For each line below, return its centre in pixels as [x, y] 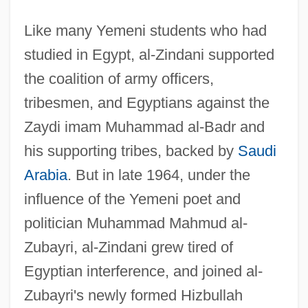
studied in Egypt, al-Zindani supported [149, 54]
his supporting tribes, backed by [131, 151]
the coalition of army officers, [119, 78]
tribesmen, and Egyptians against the [146, 102]
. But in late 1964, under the [158, 175]
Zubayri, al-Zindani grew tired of [128, 247]
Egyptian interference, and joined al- [143, 271]
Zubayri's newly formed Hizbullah [133, 295]
